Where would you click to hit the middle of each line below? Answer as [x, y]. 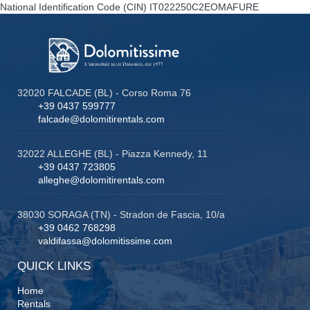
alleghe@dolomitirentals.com [101, 180]
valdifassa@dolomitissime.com [105, 240]
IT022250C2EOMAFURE [204, 7]
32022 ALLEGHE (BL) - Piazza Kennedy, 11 [112, 154]
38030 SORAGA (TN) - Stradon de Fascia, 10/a [121, 214]
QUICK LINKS [54, 266]
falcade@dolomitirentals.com [101, 119]
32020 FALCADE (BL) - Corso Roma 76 [104, 93]
